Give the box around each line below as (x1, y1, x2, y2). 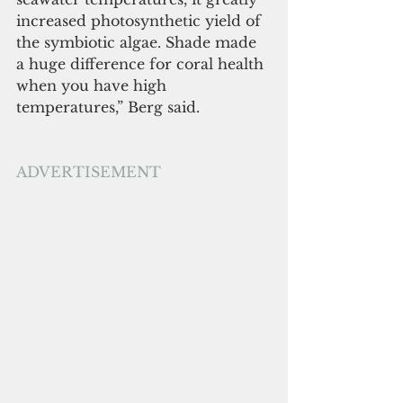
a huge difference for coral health (16, 55, 268, 74)
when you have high (16, 76, 171, 95)
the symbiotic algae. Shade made (16, 33, 261, 52)
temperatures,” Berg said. (16, 98, 204, 117)
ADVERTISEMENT (16, 163, 161, 182)
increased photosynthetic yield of (16, 12, 265, 31)
